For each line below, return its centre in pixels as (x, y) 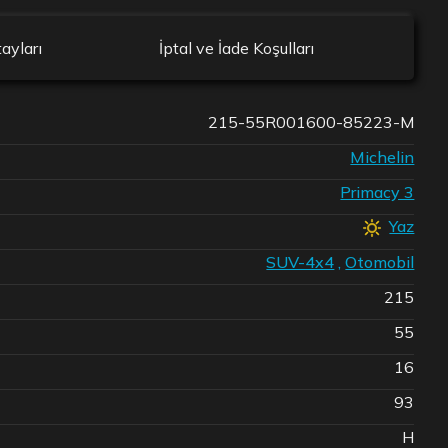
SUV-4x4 (300, 261)
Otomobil (380, 261)
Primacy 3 (377, 191)
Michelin (382, 156)
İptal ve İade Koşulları (237, 48)
